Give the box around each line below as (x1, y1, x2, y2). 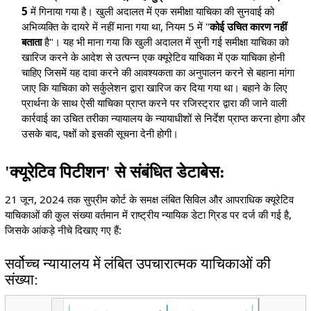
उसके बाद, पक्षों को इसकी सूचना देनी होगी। (22, 126, 179, 141)
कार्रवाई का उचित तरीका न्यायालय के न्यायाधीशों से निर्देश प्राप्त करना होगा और (22, 111, 306, 126)
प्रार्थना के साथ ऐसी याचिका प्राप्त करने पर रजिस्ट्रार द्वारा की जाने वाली (22, 96, 287, 110)
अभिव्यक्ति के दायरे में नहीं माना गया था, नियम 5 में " (22, 19, 210, 34)
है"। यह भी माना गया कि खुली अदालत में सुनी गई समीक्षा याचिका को (42, 35, 289, 49)
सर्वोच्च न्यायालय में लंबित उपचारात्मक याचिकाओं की (4, 255, 271, 272)
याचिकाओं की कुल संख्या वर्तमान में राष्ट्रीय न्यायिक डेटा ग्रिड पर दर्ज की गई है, (4, 208, 292, 222)
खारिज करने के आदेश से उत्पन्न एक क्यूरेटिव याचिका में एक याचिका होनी (22, 50, 285, 65)
